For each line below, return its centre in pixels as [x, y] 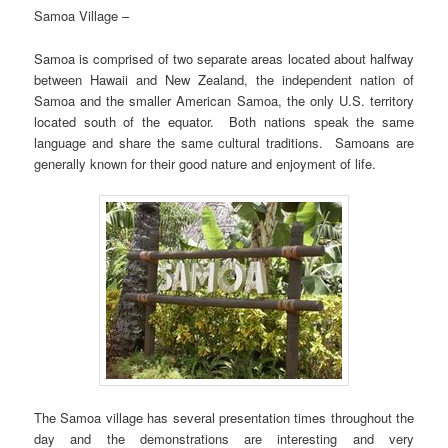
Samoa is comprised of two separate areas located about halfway [224, 58]
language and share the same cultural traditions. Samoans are [224, 142]
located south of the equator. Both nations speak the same [224, 121]
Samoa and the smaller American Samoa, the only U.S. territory [224, 100]
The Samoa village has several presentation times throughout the [224, 417]
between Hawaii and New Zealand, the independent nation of [224, 79]
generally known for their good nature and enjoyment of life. [205, 163]
